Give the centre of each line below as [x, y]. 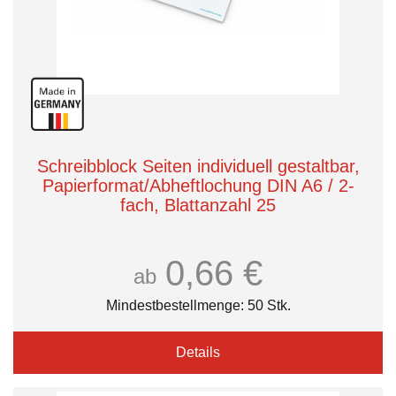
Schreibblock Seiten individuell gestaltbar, [198, 166]
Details [198, 352]
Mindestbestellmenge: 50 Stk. [198, 305]
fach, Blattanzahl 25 [198, 205]
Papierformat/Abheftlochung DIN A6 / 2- [198, 186]
